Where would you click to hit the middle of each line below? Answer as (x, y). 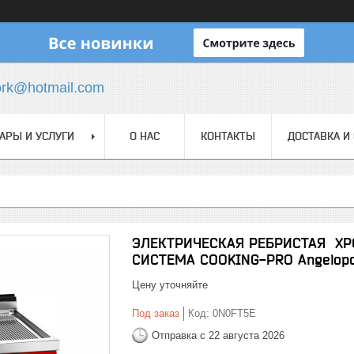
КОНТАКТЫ (228, 136)
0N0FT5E (234, 313)
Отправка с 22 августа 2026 (218, 335)
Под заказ (156, 313)
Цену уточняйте (170, 285)
